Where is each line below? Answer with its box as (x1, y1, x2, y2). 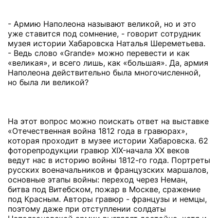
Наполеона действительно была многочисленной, (8, 68, 200, 77)
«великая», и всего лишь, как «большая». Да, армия (8, 58, 208, 68)
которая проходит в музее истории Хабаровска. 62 (8, 136, 208, 145)
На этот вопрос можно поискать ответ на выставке (8, 116, 209, 126)
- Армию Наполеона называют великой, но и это (8, 19, 196, 29)
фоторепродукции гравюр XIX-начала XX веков (8, 145, 189, 155)
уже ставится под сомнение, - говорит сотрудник (8, 29, 201, 38)
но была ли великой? (8, 77, 89, 87)
